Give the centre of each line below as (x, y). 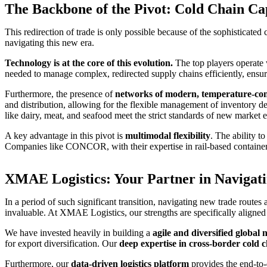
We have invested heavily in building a (79, 232)
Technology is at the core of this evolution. (89, 63)
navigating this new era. (49, 42)
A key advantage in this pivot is (65, 135)
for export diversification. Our (62, 243)
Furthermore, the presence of (60, 94)
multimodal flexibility (168, 135)
